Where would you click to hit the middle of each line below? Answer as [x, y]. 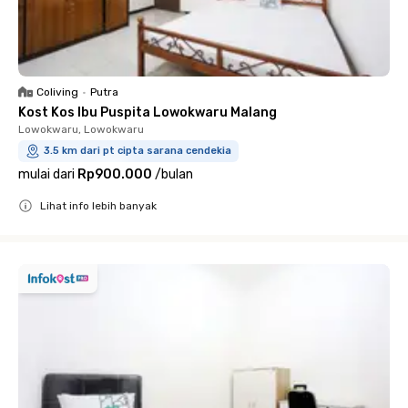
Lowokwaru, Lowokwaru [81, 129]
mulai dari [46, 174]
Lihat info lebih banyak [98, 205]
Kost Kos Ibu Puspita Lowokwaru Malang [148, 112]
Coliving [57, 92]
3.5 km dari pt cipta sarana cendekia [138, 150]
